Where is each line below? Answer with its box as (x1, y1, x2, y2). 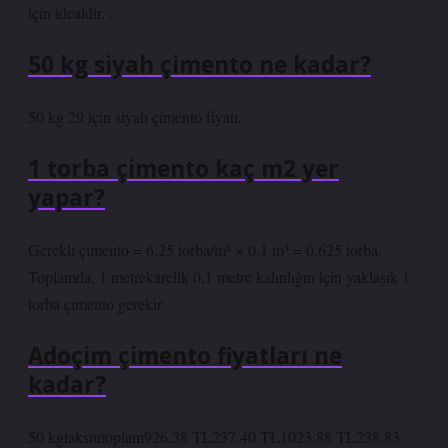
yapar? (28, 182, 105, 213)
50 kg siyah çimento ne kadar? (28, 49, 371, 80)
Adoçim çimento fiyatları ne (28, 340, 342, 371)
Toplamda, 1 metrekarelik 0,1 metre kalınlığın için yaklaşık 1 (28, 266, 410, 287)
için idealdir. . (28, 2, 113, 23)
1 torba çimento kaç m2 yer (28, 153, 339, 184)
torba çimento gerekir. (28, 293, 165, 314)
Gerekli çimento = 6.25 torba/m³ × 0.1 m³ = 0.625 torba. (28, 239, 382, 260)
